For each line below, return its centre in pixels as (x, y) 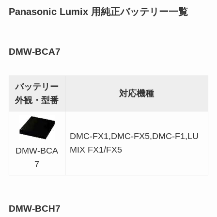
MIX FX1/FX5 (96, 149)
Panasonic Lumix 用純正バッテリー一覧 (98, 11)
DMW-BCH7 (34, 209)
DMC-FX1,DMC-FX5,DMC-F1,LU (134, 136)
